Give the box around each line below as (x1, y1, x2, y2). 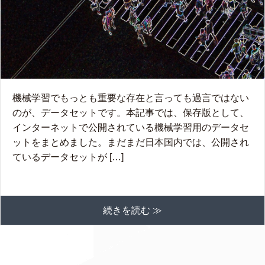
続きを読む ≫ (103, 205, 162, 215)
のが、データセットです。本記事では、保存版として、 (12, 107, 249, 118)
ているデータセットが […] (12, 151, 124, 162)
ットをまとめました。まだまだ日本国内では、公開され (12, 137, 249, 147)
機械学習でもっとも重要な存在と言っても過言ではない (12, 92, 249, 103)
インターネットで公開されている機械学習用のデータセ (12, 122, 249, 132)
